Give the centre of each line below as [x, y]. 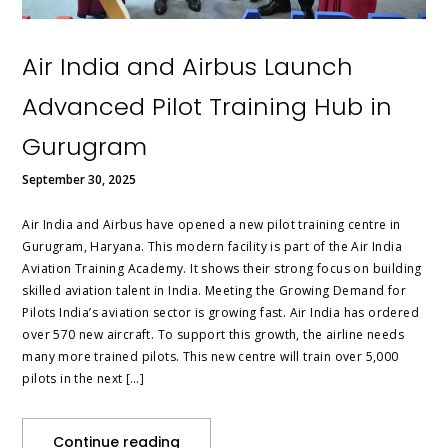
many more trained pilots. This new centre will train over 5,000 [210, 357]
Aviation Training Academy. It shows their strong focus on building [222, 269]
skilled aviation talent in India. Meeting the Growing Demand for [214, 291]
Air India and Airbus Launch [188, 67]
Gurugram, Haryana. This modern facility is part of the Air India [212, 247]
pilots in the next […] [83, 379]
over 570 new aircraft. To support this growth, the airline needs [213, 335]
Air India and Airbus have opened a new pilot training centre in [211, 225]
